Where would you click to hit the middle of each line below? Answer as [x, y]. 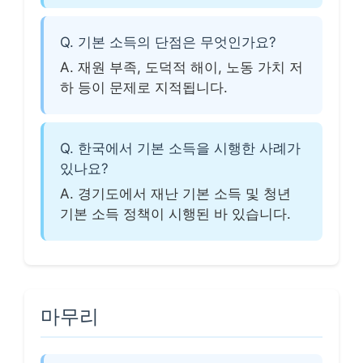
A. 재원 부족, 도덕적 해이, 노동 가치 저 [181, 67]
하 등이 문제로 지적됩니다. [144, 88]
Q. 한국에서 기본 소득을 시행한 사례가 [180, 148]
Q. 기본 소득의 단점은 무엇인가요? [168, 42]
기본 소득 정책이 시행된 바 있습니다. [175, 214]
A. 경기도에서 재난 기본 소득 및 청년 [175, 194]
